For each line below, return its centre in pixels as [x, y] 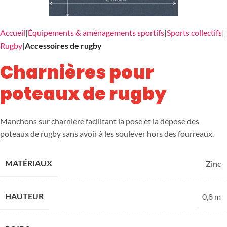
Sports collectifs [194, 33]
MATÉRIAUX [29, 163]
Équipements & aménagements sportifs [96, 33]
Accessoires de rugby [63, 45]
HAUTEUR [24, 196]
